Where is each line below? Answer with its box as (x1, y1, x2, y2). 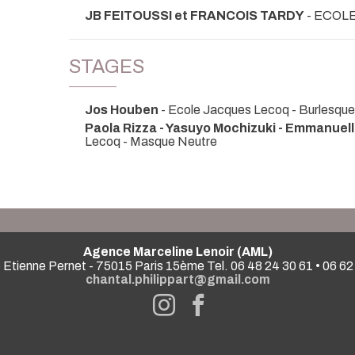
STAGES (69, 56, 144, 78)
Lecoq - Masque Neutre (85, 134, 217, 148)
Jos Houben (85, 103, 158, 117)
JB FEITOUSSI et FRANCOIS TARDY (85, 9, 304, 23)
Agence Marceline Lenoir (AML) (82, 244, 273, 258)
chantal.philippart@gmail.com (85, 272, 270, 286)
